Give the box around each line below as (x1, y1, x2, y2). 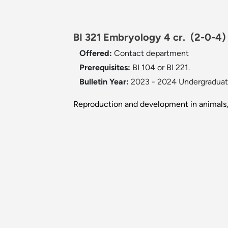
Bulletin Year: (79, 77, 129, 87)
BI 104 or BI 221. (132, 63, 190, 73)
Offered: (79, 48, 114, 59)
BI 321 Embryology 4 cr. (73, 31, 190, 44)
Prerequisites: (79, 63, 132, 73)
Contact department (114, 48, 189, 59)
